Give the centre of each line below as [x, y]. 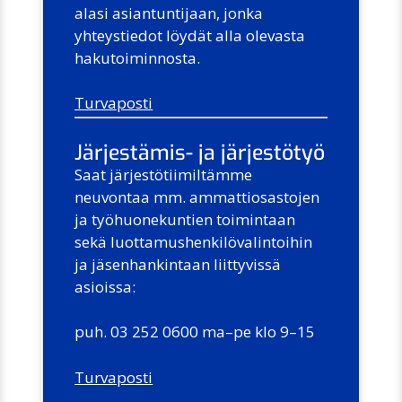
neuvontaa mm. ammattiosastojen [197, 197]
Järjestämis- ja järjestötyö [200, 153]
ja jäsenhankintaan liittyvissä [178, 264]
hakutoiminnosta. [138, 57]
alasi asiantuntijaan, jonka [169, 13]
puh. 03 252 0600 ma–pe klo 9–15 [195, 332]
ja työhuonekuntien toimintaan [185, 219]
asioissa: [105, 286]
